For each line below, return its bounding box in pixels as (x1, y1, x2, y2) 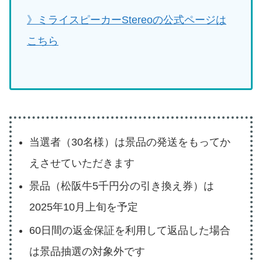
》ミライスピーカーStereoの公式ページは (27, 14, 226, 26)
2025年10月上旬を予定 (29, 201, 138, 213)
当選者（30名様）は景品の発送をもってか (29, 136, 230, 148)
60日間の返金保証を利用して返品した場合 (29, 224, 230, 236)
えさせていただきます (29, 157, 135, 169)
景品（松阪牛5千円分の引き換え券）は (29, 180, 214, 192)
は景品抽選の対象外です (29, 245, 145, 257)
